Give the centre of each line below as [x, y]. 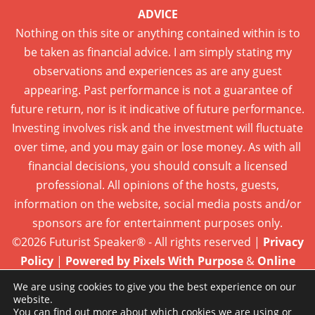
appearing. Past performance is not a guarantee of [157, 90]
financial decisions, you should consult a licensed [157, 166]
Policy [37, 261]
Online [276, 261]
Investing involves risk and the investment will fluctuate [157, 128]
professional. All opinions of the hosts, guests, [157, 185]
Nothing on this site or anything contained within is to [157, 33]
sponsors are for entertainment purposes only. [157, 223]
